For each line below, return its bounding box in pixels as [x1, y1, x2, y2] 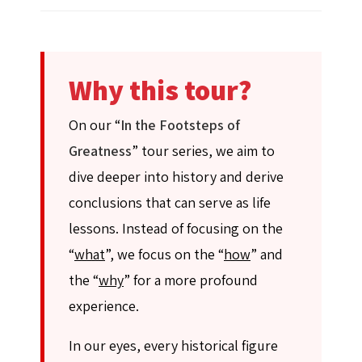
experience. [69, 297, 139, 315]
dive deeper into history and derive [69, 167, 284, 186]
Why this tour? [69, 71, 252, 108]
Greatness [69, 141, 132, 160]
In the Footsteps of [120, 116, 240, 134]
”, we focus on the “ [105, 245, 224, 263]
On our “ [69, 116, 120, 134]
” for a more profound [124, 271, 258, 289]
